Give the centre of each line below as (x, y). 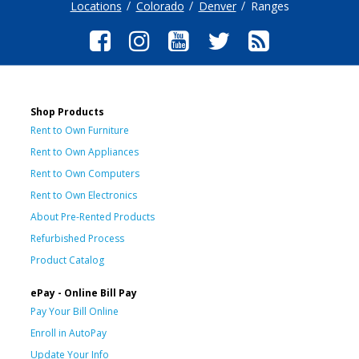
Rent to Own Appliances (85, 152)
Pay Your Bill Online (75, 312)
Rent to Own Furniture (80, 131)
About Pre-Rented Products (93, 217)
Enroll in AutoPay (69, 333)
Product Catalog (67, 260)
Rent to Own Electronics (84, 196)
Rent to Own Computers (85, 174)
